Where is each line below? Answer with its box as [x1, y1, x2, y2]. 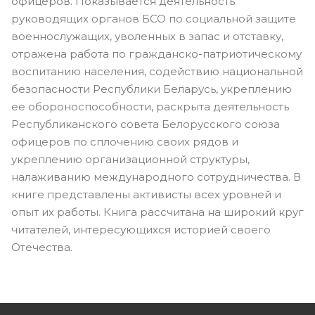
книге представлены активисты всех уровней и [11, 187, 281, 201]
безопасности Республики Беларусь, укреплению [11, 82, 292, 96]
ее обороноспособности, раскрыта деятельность [11, 99, 289, 113]
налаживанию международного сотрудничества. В [11, 169, 301, 184]
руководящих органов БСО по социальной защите [11, 11, 296, 25]
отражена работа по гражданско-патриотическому [11, 46, 302, 60]
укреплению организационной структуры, [11, 152, 250, 166]
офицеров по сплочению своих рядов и [11, 134, 238, 148]
